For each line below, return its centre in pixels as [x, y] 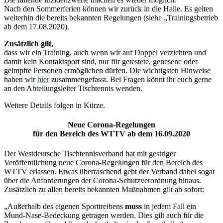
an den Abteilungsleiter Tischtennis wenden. [73, 89]
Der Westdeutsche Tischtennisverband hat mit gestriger [90, 153]
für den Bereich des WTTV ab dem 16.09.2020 [111, 134]
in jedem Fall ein [169, 206]
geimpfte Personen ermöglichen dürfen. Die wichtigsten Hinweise [107, 71]
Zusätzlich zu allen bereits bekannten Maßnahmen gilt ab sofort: [104, 189]
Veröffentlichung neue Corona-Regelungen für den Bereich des [103, 162]
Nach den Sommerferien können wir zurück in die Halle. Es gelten [109, 9]
